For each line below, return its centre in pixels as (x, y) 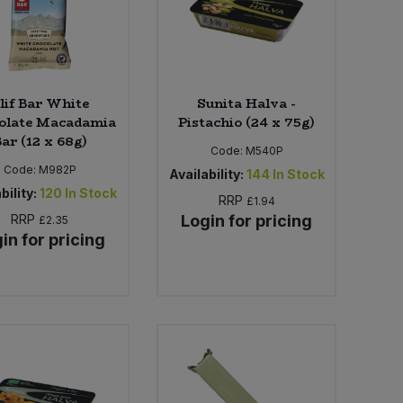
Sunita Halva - (247, 104)
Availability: (206, 175)
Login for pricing (247, 221)
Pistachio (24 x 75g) (247, 123)
